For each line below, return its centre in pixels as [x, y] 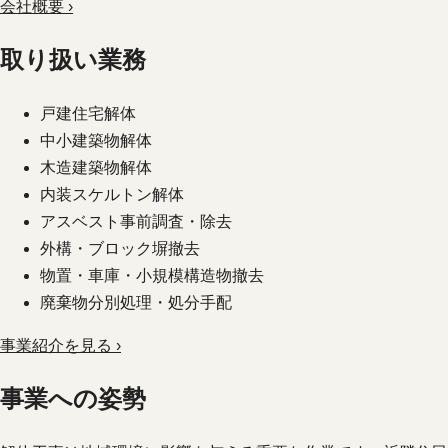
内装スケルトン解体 [112, 195]
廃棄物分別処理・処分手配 [136, 303]
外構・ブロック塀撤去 [120, 249]
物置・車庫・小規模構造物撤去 [152, 276]
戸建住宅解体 [88, 114]
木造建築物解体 [96, 168]
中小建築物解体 [96, 141]
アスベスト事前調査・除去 [136, 222]
